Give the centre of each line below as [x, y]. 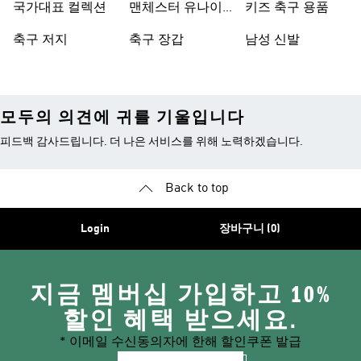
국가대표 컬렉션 [60, 8]
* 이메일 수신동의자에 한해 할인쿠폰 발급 [180, 342]
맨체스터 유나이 [176, 8]
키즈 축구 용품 [287, 8]
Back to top [197, 189]
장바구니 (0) [250, 229]
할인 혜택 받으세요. [180, 321]
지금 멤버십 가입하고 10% [180, 295]
